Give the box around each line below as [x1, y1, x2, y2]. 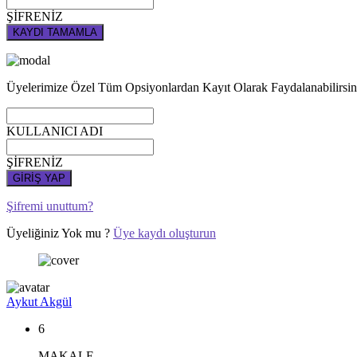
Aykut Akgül [6, 295, 72, 308]
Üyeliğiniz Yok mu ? [6, 226, 113, 240]
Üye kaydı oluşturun [113, 226, 216, 240]
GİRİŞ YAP [13, 172, 65, 184]
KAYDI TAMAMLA [13, 26, 97, 38]
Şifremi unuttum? [6, 199, 93, 213]
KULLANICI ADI [6, 124, 103, 138]
